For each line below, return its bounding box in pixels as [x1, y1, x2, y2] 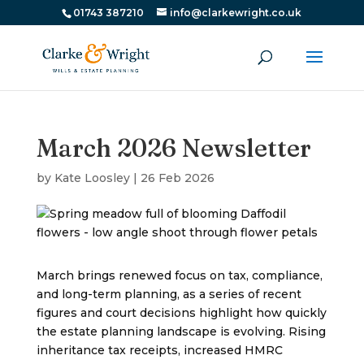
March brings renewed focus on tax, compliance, [36, 268, 323, 283]
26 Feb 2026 [140, 171, 214, 185]
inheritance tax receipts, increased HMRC [36, 343, 283, 357]
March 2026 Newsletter [36, 133, 311, 163]
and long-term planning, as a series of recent [36, 287, 301, 301]
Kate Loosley [54, 171, 130, 185]
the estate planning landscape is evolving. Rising [36, 324, 326, 339]
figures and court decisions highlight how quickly [36, 305, 327, 320]
